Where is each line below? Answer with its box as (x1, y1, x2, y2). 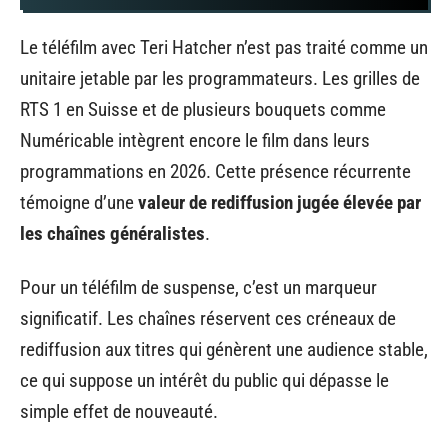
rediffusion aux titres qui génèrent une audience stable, (20, 337, 428, 361)
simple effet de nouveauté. (20, 399, 218, 423)
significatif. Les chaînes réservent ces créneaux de (20, 306, 396, 330)
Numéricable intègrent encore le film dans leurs (20, 129, 370, 152)
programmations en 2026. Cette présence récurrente (20, 160, 411, 183)
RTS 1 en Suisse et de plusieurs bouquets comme (20, 98, 386, 121)
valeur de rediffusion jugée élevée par (138, 191, 421, 214)
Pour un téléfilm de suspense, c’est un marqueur (20, 275, 377, 299)
